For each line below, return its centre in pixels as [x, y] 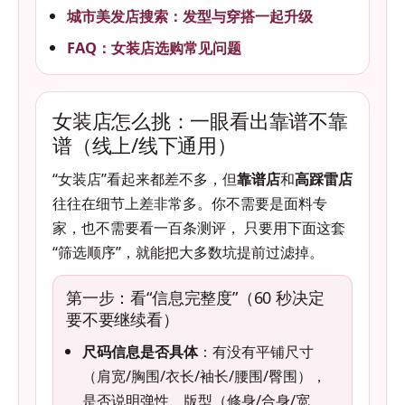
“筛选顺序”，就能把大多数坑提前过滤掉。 [188, 252]
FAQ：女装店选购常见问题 [154, 48]
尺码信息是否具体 [140, 352]
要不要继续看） [122, 320]
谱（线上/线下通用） [145, 145]
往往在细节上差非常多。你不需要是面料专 [190, 203]
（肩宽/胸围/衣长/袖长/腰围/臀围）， [204, 376]
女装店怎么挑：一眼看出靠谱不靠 [200, 121]
